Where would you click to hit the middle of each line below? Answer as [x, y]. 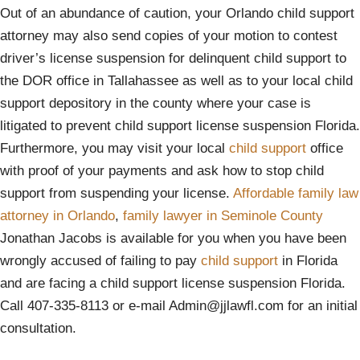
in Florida [308, 261]
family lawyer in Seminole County [223, 216]
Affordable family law [296, 193]
